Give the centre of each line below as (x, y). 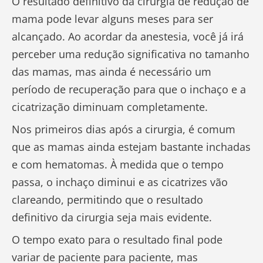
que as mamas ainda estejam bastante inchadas (131, 147)
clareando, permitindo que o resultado (107, 200)
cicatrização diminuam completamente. (110, 107)
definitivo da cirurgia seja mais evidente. (112, 218)
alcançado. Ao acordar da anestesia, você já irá (128, 37)
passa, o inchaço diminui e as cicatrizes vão (120, 182)
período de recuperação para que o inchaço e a (129, 90)
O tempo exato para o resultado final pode (117, 240)
